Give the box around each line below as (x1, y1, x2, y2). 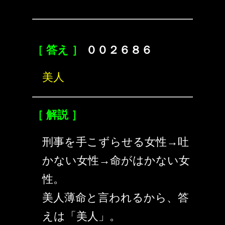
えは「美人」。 (42, 210, 121, 222)
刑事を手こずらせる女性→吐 (42, 136, 189, 148)
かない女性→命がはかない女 (42, 154, 190, 167)
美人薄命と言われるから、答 (42, 191, 189, 204)
